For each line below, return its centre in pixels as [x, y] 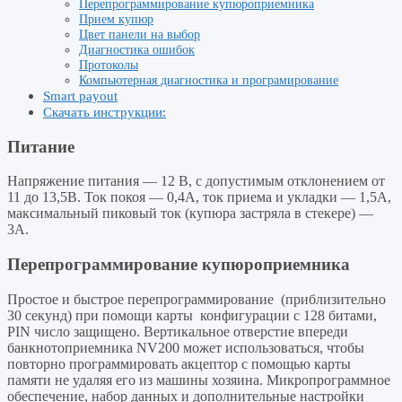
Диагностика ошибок [137, 49]
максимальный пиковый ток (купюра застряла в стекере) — [190, 214]
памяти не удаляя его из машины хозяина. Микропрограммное [199, 380]
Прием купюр [116, 18]
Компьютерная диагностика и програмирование [209, 79]
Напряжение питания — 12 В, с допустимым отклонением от [196, 181]
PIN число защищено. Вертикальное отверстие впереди [178, 331]
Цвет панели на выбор [140, 34]
